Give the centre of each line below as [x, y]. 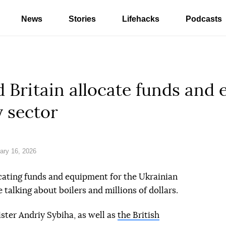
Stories [82, 19]
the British [138, 215]
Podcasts [204, 19]
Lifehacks [141, 19]
